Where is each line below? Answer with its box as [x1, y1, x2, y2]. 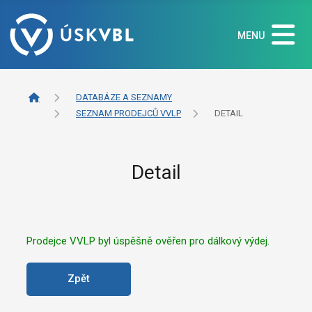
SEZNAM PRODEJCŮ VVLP [76, 108, 181, 119]
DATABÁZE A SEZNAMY [76, 92, 172, 103]
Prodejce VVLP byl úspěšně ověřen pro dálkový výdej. [26, 234, 270, 247]
